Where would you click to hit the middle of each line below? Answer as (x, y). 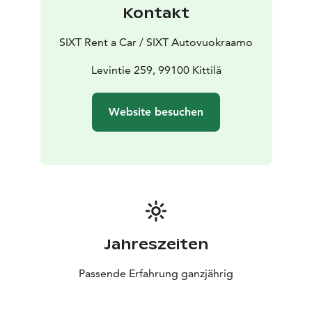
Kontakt (156, 14)
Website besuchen (156, 112)
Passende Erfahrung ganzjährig (156, 274)
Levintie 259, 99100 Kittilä (156, 70)
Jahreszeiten (156, 245)
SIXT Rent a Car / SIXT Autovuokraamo (156, 42)
